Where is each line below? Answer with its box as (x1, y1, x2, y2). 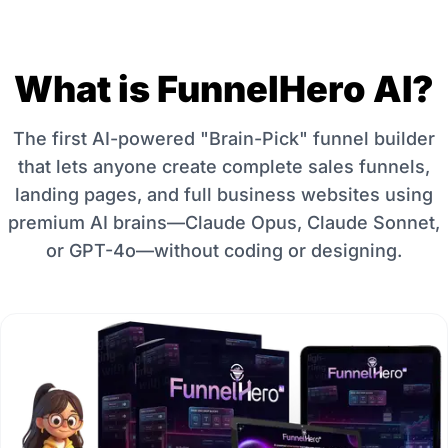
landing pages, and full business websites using (15, 184, 433, 205)
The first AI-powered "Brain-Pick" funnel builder (13, 128, 435, 149)
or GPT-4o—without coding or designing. (46, 240, 402, 261)
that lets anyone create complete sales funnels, (18, 156, 430, 177)
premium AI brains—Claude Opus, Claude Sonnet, (8, 212, 440, 233)
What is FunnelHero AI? (14, 67, 434, 111)
